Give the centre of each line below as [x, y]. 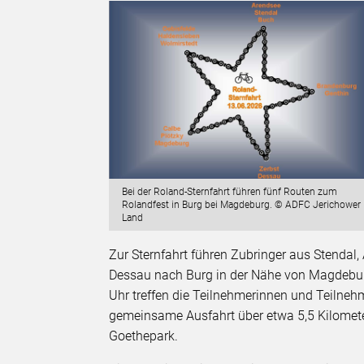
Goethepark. [144, 336]
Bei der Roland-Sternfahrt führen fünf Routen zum [230, 192]
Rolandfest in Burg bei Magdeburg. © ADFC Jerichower [242, 205]
